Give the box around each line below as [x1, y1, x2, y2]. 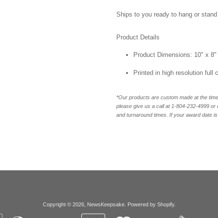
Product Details [116, 34, 160, 41]
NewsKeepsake [87, 201, 125, 207]
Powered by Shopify [127, 201, 174, 207]
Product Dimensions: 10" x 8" [133, 51, 217, 58]
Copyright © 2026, [42, 201, 87, 207]
